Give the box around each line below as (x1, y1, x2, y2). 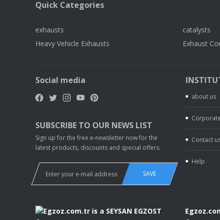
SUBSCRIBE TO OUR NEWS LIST (35, 120, 152, 131)
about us (192, 92, 216, 101)
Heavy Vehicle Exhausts (35, 39, 110, 48)
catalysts (183, 25, 211, 34)
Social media (35, 75, 85, 85)
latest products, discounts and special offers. (35, 143, 161, 152)
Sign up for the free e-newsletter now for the (35, 134, 158, 142)
